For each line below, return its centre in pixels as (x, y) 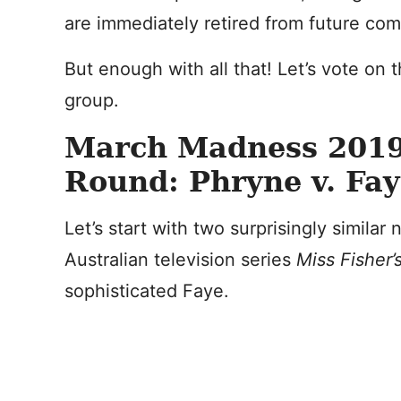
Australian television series (180, 260)
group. (92, 100)
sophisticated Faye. (147, 291)
